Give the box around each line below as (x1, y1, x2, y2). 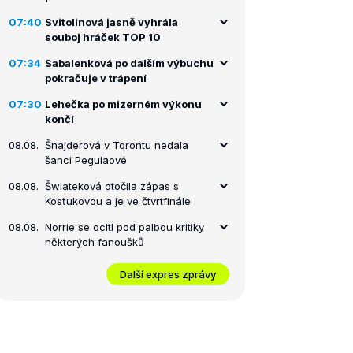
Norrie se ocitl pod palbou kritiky (45, 221, 204, 233)
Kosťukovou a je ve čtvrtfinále (45, 195, 191, 207)
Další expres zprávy (120, 267, 216, 281)
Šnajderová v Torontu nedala (45, 139, 188, 151)
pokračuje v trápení (45, 72, 147, 84)
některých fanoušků (45, 236, 144, 248)
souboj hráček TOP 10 (45, 31, 161, 43)
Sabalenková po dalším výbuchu (45, 57, 214, 69)
